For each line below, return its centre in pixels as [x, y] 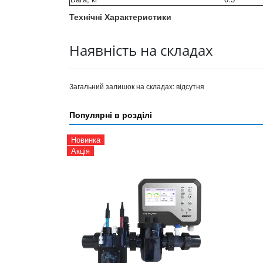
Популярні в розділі [111, 114]
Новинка [86, 139]
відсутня [190, 86]
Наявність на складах [141, 50]
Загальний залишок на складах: [123, 86]
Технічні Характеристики [120, 16]
